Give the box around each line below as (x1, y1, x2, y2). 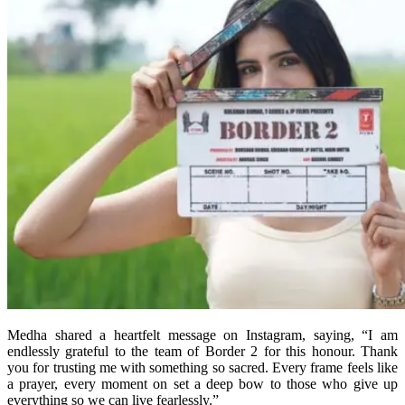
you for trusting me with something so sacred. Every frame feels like (7, 359, 398, 375)
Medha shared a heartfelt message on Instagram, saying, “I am (7, 326, 398, 343)
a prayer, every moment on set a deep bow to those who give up (7, 375, 398, 391)
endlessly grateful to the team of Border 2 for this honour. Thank (7, 343, 398, 359)
